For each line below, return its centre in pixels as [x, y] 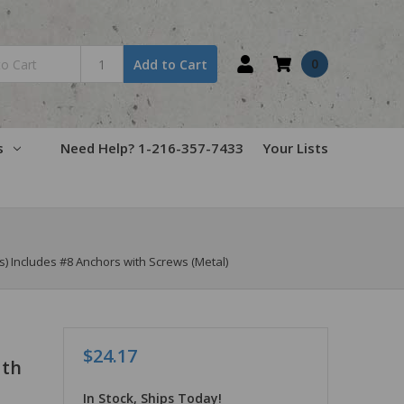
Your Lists [295, 147]
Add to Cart [171, 64]
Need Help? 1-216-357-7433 [152, 147]
